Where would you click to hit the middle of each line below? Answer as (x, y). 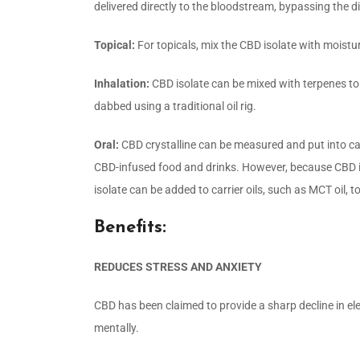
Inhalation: (123, 83)
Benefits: (130, 227)
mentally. (117, 327)
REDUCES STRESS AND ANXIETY (178, 266)
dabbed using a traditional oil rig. (175, 106)
